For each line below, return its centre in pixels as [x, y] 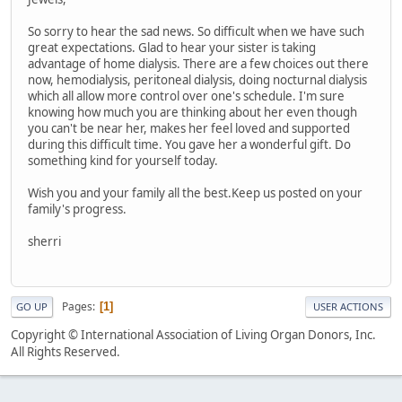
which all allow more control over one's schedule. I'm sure [186, 96]
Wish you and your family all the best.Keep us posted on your [195, 192]
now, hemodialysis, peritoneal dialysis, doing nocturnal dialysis [197, 79]
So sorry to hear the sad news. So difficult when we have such [196, 31]
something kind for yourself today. [123, 160]
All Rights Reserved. [66, 352]
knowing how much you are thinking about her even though [192, 112]
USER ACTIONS [348, 307]
